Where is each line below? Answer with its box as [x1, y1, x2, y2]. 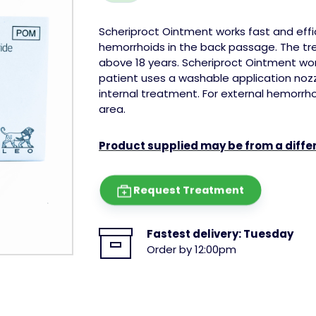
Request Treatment [130, 182, 244, 197]
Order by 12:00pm [147, 241, 236, 257]
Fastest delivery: [147, 226, 243, 241]
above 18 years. [99, 54, 179, 70]
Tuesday [243, 226, 293, 241]
